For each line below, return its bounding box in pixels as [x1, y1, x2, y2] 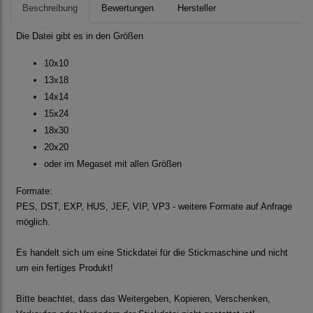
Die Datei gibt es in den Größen [16, 31, 143, 42]
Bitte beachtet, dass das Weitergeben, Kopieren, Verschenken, [16, 293, 270, 305]
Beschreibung [22, 3, 78, 14]
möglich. [16, 217, 50, 228]
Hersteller [177, 3, 216, 14]
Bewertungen [101, 3, 154, 14]
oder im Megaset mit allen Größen [44, 159, 182, 170]
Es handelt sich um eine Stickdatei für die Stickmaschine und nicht [16, 247, 288, 259]
